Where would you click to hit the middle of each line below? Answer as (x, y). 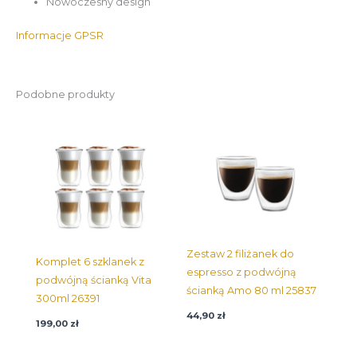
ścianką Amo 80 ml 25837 (251, 291)
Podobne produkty (65, 95)
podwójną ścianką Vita (94, 280)
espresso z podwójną (241, 273)
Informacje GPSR (60, 36)
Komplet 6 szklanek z (90, 261)
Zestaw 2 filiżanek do (240, 254)
